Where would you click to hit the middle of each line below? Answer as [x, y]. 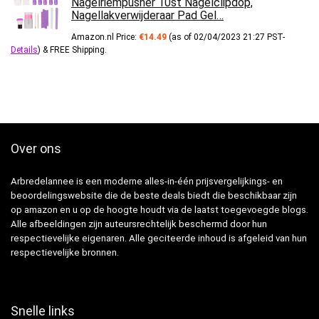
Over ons [36, 149]
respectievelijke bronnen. [65, 253]
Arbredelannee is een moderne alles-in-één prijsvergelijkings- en [147, 182]
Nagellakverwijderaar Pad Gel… [147, 16]
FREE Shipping [77, 50]
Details [24, 50]
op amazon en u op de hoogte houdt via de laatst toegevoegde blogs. [159, 210]
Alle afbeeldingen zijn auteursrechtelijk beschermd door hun [139, 224]
